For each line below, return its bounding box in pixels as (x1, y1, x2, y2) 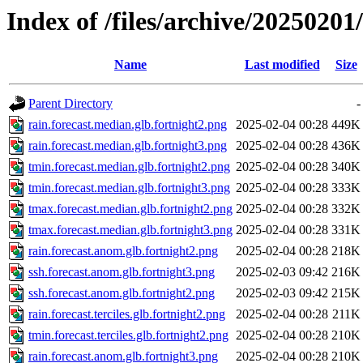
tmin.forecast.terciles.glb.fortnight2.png (28, 328, 228, 343)
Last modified (244, 58, 320, 72)
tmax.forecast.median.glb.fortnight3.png (28, 223, 233, 237)
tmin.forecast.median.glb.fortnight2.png (28, 160, 230, 174)
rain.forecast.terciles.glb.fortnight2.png (28, 307, 225, 322)
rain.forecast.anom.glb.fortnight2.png (28, 244, 218, 258)
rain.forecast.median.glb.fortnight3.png (28, 139, 227, 153)
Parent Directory (28, 96, 113, 111)
